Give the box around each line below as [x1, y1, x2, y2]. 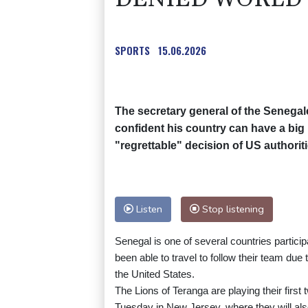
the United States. [115, 268, 195, 280]
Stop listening [199, 202, 264, 217]
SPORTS [115, 43, 150, 58]
